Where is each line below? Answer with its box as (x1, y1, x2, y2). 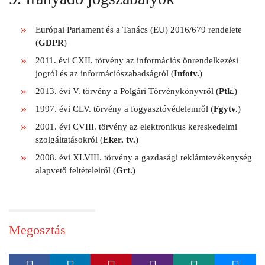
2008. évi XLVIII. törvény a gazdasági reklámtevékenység (35, 152, 252, 162)
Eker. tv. (102, 134, 135, 144)
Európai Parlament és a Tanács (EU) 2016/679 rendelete (35, 24, 242, 34)
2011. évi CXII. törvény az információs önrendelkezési (35, 55, 238, 65)
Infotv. (173, 68, 199, 78)
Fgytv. (213, 104, 238, 114)
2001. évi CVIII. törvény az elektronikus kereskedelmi (35, 121, 237, 131)
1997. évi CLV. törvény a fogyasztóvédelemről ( (35, 104, 214, 114)
